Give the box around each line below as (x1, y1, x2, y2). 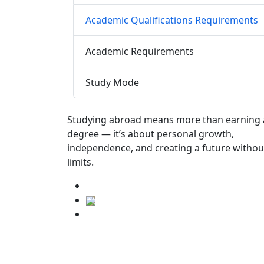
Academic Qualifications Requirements (85, 13, 258, 27)
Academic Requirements (85, 44, 194, 58)
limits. (67, 156, 94, 169)
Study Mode (85, 75, 139, 89)
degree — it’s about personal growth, (67, 127, 234, 141)
